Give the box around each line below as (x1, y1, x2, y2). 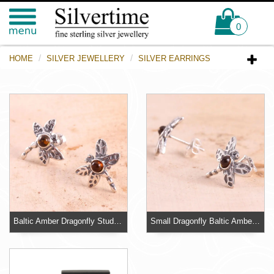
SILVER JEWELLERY (46, 54, 125, 63)
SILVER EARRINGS (138, 54, 210, 63)
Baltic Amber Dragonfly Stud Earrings (114, 217, 122, 226)
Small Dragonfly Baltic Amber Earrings (252, 217, 261, 226)
